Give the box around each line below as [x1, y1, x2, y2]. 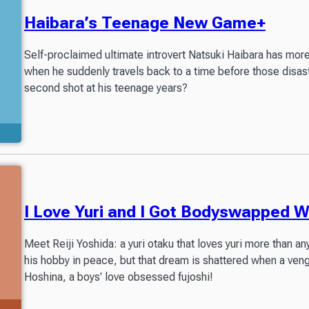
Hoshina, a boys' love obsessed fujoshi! [23, 270, 213, 283]
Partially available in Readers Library [32, 115, 186, 126]
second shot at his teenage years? [23, 81, 188, 95]
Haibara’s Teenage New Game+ [23, 13, 266, 33]
